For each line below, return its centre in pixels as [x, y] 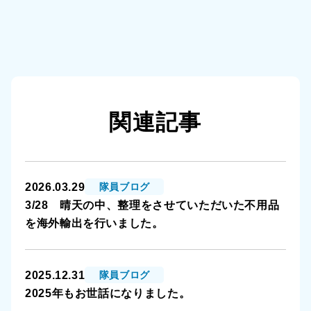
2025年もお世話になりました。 [108, 293]
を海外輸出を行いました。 [94, 223]
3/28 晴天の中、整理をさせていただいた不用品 [152, 205]
